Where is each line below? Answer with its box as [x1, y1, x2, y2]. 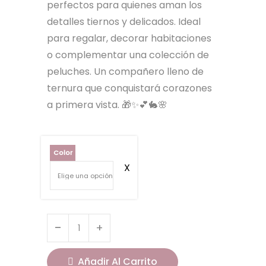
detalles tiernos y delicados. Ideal [47, 15, 201, 28]
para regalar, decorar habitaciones [47, 31, 211, 45]
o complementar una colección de [47, 48, 209, 62]
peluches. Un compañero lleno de [47, 65, 204, 78]
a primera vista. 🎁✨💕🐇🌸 [47, 98, 167, 112]
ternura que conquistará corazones [47, 81, 212, 95]
